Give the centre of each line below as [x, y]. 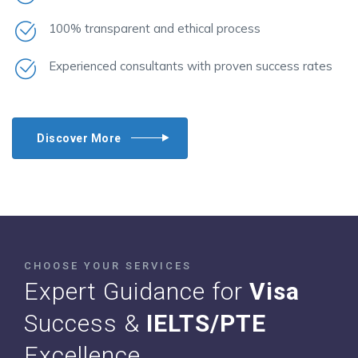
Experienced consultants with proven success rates [191, 66]
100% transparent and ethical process [155, 28]
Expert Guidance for [137, 292]
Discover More [79, 138]
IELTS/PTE [206, 324]
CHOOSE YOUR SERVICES [108, 266]
